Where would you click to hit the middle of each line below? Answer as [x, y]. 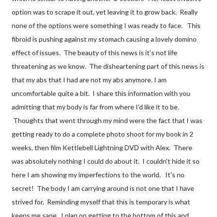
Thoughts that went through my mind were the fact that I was [107, 120]
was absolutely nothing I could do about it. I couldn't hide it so [106, 161]
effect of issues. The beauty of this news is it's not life [94, 53]
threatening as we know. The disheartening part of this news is [108, 66]
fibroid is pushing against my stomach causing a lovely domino [104, 39]
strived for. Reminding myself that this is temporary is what [101, 202]
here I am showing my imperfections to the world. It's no [98, 175]
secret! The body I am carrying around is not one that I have [103, 188]
